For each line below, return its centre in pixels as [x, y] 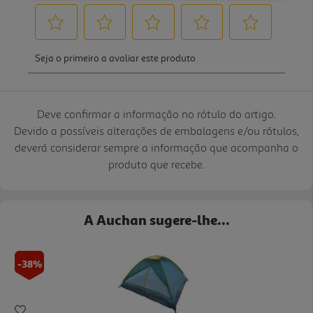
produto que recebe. [156, 164]
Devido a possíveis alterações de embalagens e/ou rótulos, [156, 130]
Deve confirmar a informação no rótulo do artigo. [156, 114]
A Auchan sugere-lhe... [156, 219]
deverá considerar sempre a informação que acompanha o [156, 147]
